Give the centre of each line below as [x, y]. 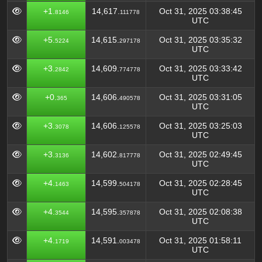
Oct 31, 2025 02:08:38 [200, 212]
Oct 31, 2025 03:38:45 [200, 11]
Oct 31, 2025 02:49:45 [200, 154]
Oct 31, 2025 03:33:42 [200, 68]
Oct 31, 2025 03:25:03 [200, 126]
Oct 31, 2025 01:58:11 [200, 240]
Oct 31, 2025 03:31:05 [200, 97]
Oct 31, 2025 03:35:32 [200, 40]
